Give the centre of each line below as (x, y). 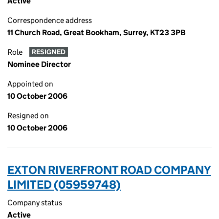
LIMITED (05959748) (64, 185)
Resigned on (28, 116)
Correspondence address (50, 20)
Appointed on (30, 84)
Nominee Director (39, 64)
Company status (35, 203)
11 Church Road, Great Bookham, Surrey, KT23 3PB (97, 33)
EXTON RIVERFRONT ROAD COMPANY (109, 170)
